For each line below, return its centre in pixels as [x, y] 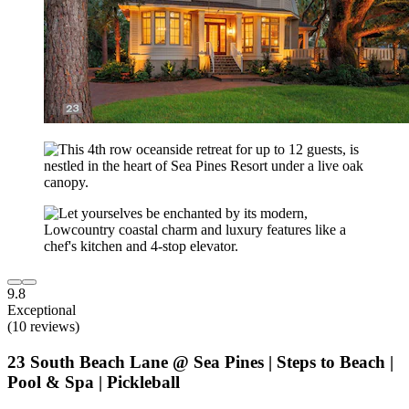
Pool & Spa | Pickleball [94, 383]
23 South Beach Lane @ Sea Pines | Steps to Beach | [200, 362]
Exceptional [42, 310]
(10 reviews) [43, 327]
